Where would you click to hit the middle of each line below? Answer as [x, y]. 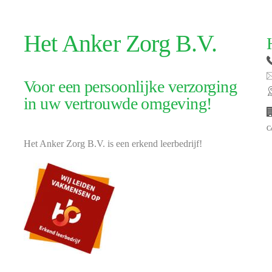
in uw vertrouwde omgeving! [118, 104]
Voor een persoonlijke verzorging [131, 87]
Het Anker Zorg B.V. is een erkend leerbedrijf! [113, 144]
